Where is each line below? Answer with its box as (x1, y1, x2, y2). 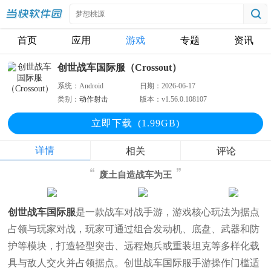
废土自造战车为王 (99, 170, 172, 180)
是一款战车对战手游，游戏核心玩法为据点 (76, 206, 260, 218)
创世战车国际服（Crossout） (57, 62, 182, 73)
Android (79, 82, 104, 90)
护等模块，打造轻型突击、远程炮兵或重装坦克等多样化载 (8, 240, 260, 252)
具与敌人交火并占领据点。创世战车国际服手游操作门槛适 (8, 256, 260, 269)
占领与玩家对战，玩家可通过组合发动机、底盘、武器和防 (8, 223, 260, 235)
